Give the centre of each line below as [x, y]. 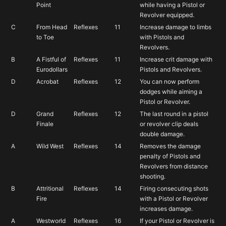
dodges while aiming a [171, 91]
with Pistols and [162, 37]
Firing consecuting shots [174, 188]
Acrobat [47, 81]
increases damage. [166, 208]
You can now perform [169, 81]
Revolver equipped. [167, 15]
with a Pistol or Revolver [174, 198]
